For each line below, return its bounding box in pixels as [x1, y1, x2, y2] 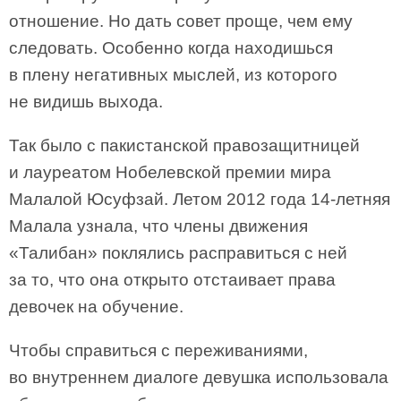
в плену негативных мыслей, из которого [9, 65, 337, 84]
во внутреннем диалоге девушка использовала [9, 368, 388, 387]
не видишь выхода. [9, 92, 163, 111]
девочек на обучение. [9, 297, 183, 316]
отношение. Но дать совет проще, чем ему [9, 12, 353, 30]
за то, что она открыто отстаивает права [9, 270, 336, 289]
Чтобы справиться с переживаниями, [9, 341, 308, 360]
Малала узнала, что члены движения [9, 217, 308, 235]
